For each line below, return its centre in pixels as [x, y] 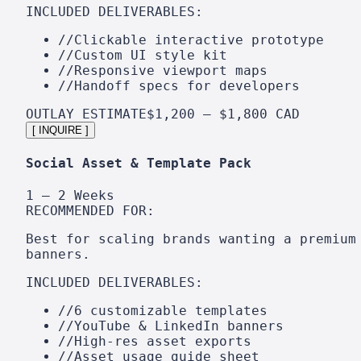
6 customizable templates [171, 311]
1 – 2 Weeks [70, 196]
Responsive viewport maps [171, 70]
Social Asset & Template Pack [139, 163]
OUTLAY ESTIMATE [86, 114]
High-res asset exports [163, 342]
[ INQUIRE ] [60, 130]
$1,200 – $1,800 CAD [223, 114]
